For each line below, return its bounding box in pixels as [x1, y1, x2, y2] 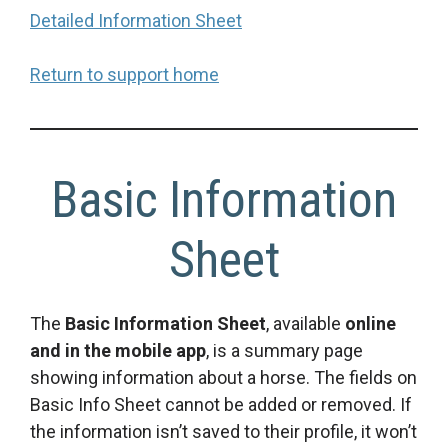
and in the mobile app [30, 340, 206, 362]
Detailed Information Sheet [30, 10, 242, 32]
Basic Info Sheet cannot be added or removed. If [30, 394, 412, 416]
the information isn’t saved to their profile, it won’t [30, 421, 417, 443]
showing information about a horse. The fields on [30, 367, 417, 389]
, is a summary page [206, 340, 363, 362]
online [345, 313, 396, 335]
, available [266, 313, 345, 335]
